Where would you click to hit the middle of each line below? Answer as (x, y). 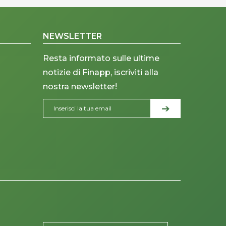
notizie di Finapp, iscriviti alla (100, 73)
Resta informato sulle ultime (101, 59)
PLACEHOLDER (74, 205)
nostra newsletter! (80, 87)
